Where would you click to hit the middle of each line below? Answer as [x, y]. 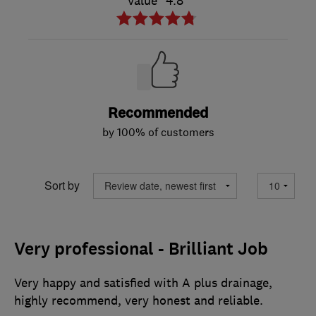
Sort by [62, 186]
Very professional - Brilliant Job [141, 249]
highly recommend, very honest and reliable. [139, 300]
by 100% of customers [158, 132]
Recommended [158, 113]
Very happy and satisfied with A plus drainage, [143, 282]
